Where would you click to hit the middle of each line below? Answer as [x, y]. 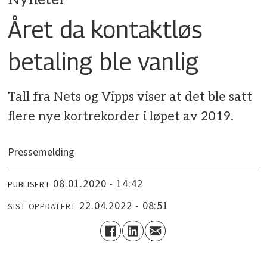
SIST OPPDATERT [42, 207]
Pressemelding [41, 153]
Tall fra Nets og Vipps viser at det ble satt [130, 97]
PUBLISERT [29, 184]
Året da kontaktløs [105, 29]
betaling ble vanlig [103, 61]
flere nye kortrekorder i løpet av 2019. [121, 117]
